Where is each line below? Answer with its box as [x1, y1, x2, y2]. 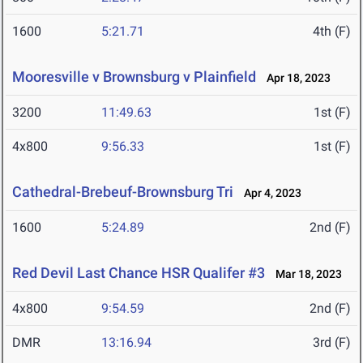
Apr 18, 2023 [259, 71, 331, 85]
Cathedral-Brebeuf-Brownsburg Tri [12, 183, 233, 201]
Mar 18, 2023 [268, 267, 342, 281]
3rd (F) [313, 335, 351, 351]
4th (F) [313, 23, 351, 40]
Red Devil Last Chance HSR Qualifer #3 [12, 264, 265, 282]
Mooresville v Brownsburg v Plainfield [12, 68, 256, 86]
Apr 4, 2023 [237, 186, 301, 200]
